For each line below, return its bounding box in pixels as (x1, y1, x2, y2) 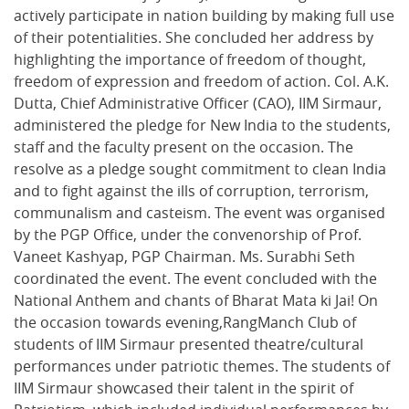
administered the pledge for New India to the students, (14, 115, 391, 135)
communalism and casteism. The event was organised (14, 203, 385, 223)
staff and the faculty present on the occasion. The (14, 137, 353, 157)
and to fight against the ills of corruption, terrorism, (14, 181, 369, 201)
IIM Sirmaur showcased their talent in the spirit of (14, 378, 353, 398)
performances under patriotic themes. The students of (14, 356, 390, 376)
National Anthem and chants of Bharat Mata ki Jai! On (14, 290, 378, 310)
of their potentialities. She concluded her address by (14, 27, 373, 47)
